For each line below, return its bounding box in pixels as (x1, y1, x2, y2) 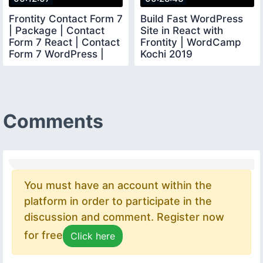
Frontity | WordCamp (140, 36, 241, 48)
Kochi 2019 (140, 48, 193, 60)
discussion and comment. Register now (24, 210, 224, 223)
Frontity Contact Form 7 (9, 12, 123, 25)
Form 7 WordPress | (9, 48, 104, 60)
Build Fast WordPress (140, 12, 243, 25)
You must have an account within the (24, 178, 212, 191)
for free (24, 228, 63, 241)
